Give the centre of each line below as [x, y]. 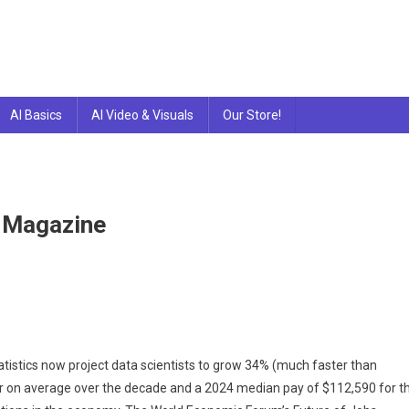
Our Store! [252, 115]
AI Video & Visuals [142, 115]
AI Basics [36, 115]
